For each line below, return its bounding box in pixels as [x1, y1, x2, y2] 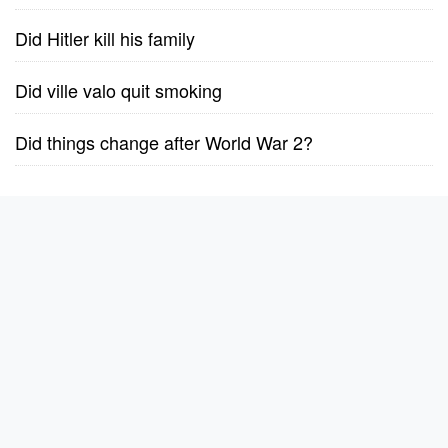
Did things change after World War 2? [15, 129, 313, 155]
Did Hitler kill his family [15, 25, 195, 51]
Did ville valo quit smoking [15, 77, 222, 103]
